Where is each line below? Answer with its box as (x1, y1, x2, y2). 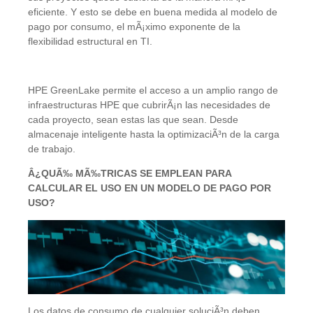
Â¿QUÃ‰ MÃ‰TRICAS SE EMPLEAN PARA (28, 167, 231, 179)
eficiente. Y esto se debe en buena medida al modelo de (28, 6, 277, 17)
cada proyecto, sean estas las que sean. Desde (28, 113, 238, 125)
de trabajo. (28, 143, 75, 154)
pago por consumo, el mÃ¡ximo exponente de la (28, 20, 240, 32)
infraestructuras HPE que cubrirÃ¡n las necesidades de (28, 99, 270, 110)
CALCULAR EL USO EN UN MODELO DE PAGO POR (28, 182, 271, 194)
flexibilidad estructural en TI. (28, 35, 152, 47)
